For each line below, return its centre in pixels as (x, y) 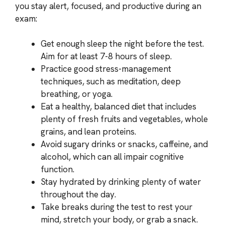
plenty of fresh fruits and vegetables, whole (124, 119)
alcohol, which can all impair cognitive (112, 157)
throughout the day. (78, 194)
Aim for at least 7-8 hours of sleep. (106, 56)
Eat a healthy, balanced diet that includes (119, 106)
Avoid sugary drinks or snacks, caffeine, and (124, 144)
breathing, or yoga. (77, 94)
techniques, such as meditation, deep (111, 81)
